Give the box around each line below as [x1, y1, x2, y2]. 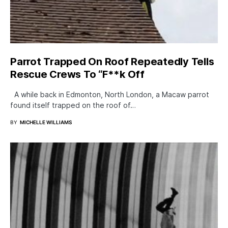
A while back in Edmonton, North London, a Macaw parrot [10, 90, 209, 99]
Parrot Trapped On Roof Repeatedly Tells [10, 55, 214, 68]
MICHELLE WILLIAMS [20, 119, 72, 125]
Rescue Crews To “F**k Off [10, 68, 145, 80]
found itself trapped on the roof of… [10, 100, 136, 109]
